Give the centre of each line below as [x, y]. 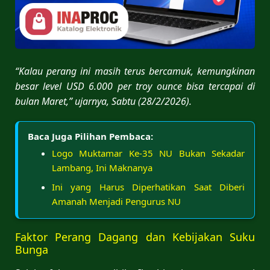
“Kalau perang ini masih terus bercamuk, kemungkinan [135, 71]
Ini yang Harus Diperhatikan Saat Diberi [148, 187]
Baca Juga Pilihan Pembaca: [90, 136]
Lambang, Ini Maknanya [102, 167]
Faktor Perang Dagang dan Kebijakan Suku [135, 237]
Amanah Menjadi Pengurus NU [116, 201]
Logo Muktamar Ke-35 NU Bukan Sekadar [148, 153]
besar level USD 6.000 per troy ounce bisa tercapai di [135, 86]
